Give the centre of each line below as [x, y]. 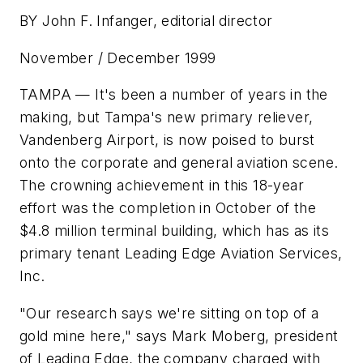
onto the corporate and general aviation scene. [179, 163]
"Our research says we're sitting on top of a [169, 313]
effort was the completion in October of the [168, 208]
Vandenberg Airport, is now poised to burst [167, 140]
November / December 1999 [118, 58]
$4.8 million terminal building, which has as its [175, 231]
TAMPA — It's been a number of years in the [174, 95]
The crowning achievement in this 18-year [162, 186]
